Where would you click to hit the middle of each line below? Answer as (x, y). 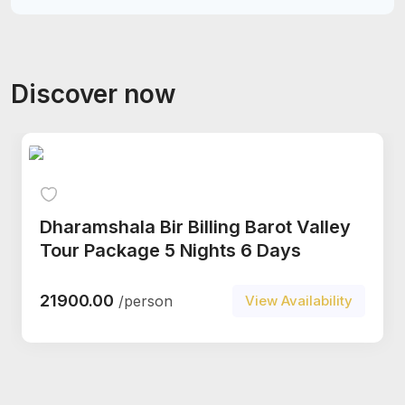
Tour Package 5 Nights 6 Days (170, 250)
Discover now (94, 94)
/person (146, 301)
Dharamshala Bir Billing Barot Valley (195, 226)
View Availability (299, 300)
